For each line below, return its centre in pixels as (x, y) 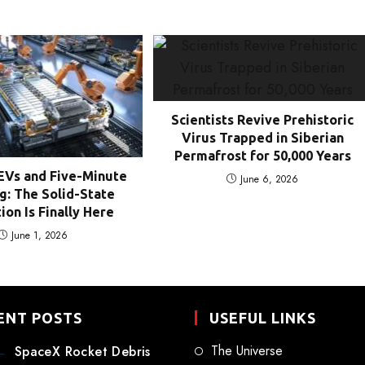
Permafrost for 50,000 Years (262, 156)
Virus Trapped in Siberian (262, 138)
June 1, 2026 (40, 235)
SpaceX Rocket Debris (82, 351)
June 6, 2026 (270, 180)
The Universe (247, 350)
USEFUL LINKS (263, 317)
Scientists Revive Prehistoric (263, 120)
